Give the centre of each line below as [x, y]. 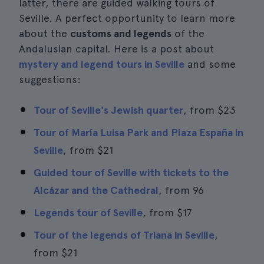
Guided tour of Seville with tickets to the [131, 172]
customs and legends [121, 33]
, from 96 [181, 190]
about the [44, 33]
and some [210, 64]
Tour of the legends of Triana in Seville [124, 235]
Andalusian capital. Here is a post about [116, 49]
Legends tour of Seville [88, 212]
